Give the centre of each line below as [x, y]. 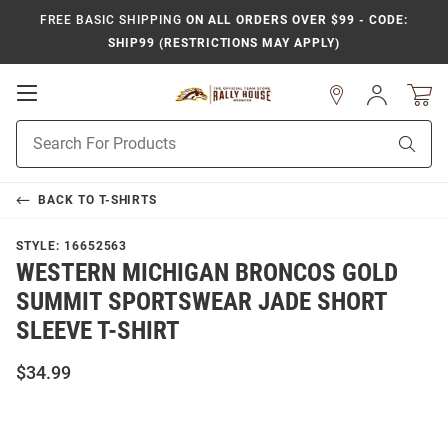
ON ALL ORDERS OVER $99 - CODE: [294, 20]
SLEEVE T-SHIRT [98, 330]
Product [41, 130]
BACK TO [68, 200]
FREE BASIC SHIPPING [111, 20]
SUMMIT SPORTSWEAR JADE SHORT [201, 301]
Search [37, 151]
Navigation [81, 132]
